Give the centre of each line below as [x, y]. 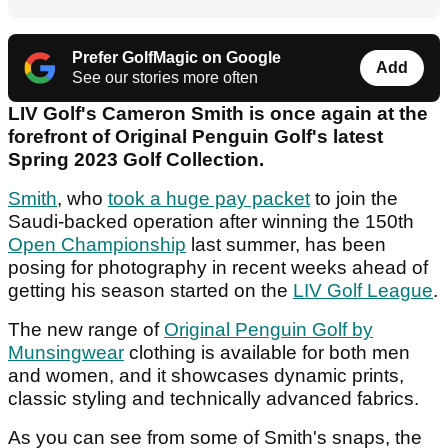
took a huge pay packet [209, 199]
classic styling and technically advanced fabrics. [213, 399]
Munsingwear [66, 353]
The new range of [86, 330]
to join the [354, 199]
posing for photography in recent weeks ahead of [218, 268]
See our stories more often [165, 78]
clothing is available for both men [267, 353]
